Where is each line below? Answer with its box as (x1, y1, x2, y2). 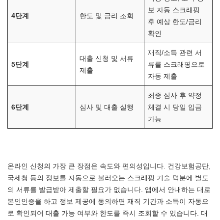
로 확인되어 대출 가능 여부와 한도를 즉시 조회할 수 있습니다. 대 (7, 209, 208, 217)
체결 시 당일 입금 (148, 103, 202, 111)
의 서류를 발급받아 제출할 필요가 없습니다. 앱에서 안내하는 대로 (7, 186, 211, 193)
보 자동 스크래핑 (148, 6, 200, 14)
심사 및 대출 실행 (80, 103, 134, 111)
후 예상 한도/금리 (148, 18, 202, 26)
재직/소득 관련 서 (148, 49, 202, 56)
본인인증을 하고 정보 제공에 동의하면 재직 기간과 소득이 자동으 (7, 197, 209, 205)
